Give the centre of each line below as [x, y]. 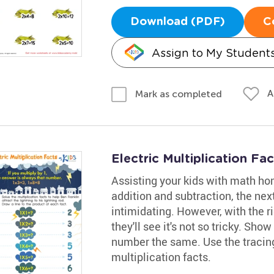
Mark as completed [178, 94]
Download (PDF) [177, 22]
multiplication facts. [161, 257]
